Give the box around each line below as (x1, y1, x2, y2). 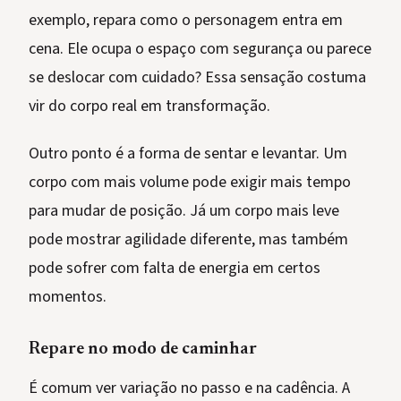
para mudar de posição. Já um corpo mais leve (29, 200, 339, 223)
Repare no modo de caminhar (29, 340, 257, 359)
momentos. (29, 286, 107, 309)
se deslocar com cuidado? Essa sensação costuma (29, 66, 366, 90)
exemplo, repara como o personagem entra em (29, 9, 343, 32)
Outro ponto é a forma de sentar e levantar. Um (29, 142, 347, 166)
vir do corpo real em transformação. (29, 95, 270, 118)
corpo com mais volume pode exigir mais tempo (29, 171, 351, 194)
